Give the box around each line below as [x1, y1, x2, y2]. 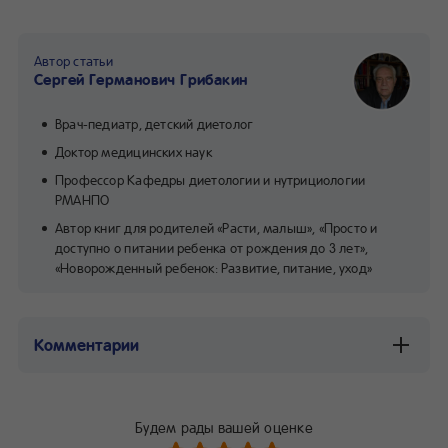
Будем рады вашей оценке [135, 417, 313, 436]
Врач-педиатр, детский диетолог [55, 114, 254, 132]
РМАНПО [55, 190, 110, 208]
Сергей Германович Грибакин [34, 68, 248, 89]
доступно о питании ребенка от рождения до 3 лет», [55, 238, 369, 256]
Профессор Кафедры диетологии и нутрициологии [55, 170, 366, 188]
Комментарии [34, 333, 143, 355]
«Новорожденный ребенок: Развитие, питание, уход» [55, 258, 373, 276]
